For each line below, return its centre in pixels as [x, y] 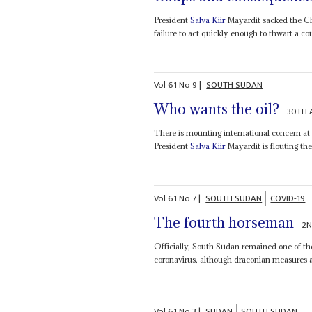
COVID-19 [288, 198]
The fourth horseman [224, 222]
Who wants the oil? [217, 109]
